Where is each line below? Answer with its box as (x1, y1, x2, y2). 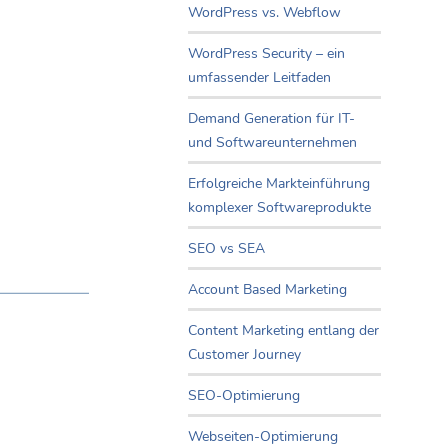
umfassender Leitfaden (188, 68, 331, 88)
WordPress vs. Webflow (188, 3, 341, 23)
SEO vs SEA (188, 239, 265, 259)
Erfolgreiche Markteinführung (188, 174, 370, 194)
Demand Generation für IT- (188, 109, 355, 129)
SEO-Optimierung (188, 386, 300, 406)
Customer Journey (188, 345, 301, 365)
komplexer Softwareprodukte (188, 198, 371, 218)
